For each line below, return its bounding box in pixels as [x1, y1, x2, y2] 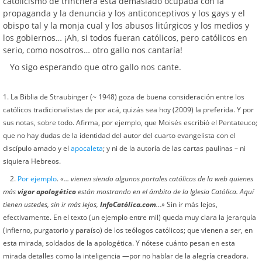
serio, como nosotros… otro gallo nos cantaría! [3, 44, 182, 56]
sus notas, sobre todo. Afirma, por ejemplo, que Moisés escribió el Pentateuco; [3, 118, 257, 127]
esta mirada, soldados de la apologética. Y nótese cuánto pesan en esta [3, 239, 235, 247]
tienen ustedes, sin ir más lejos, [3, 200, 100, 209]
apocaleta [71, 144, 103, 153]
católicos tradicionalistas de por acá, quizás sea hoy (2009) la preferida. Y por [3, 105, 254, 114]
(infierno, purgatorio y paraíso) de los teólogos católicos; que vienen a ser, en [3, 226, 253, 235]
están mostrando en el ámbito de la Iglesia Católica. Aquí [76, 187, 254, 196]
